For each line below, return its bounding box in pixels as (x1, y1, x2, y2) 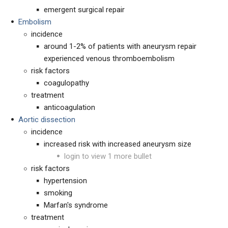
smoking (44, 188, 72, 197)
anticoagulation (44, 103, 95, 112)
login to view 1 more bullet (64, 152, 152, 161)
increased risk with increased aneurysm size (44, 139, 191, 149)
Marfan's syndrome (44, 201, 108, 210)
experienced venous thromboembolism (44, 54, 175, 63)
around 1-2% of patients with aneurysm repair (44, 42, 196, 51)
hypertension (44, 176, 87, 185)
